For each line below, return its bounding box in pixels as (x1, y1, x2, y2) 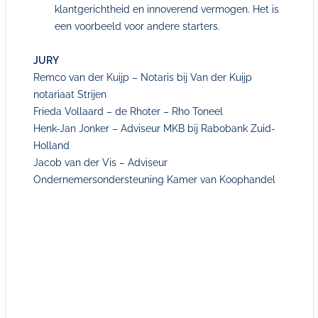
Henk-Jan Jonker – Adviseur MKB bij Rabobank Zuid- (33, 123, 275, 134)
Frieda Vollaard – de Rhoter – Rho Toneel (33, 106, 223, 117)
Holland (33, 140, 70, 151)
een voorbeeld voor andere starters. (54, 21, 220, 32)
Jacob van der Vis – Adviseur (33, 157, 168, 168)
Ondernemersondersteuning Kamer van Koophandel (33, 174, 275, 185)
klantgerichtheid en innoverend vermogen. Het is (54, 4, 279, 15)
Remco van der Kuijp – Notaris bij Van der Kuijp (33, 72, 252, 83)
